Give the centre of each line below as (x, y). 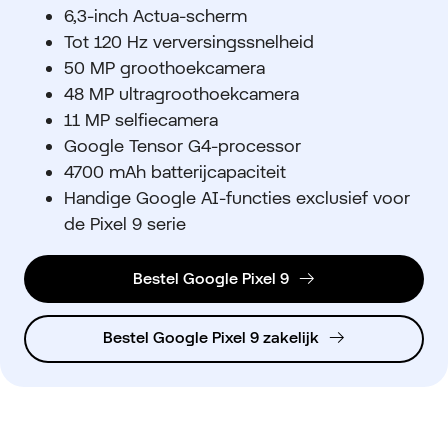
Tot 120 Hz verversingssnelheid (191, 41)
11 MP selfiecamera (143, 119)
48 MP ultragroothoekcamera (184, 93)
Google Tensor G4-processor (182, 145)
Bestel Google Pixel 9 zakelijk (210, 337)
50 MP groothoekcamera (164, 67)
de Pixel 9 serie (125, 223)
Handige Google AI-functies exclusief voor (237, 197)
